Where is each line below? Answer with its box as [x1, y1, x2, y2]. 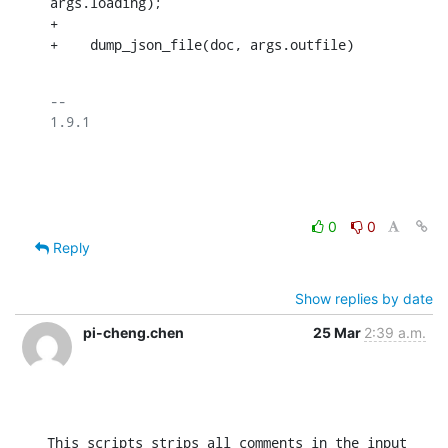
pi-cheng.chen [83, 323, 184, 341]
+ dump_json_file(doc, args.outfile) [50, 34, 354, 54]
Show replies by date [295, 289, 433, 307]
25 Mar [313, 323, 364, 341]
